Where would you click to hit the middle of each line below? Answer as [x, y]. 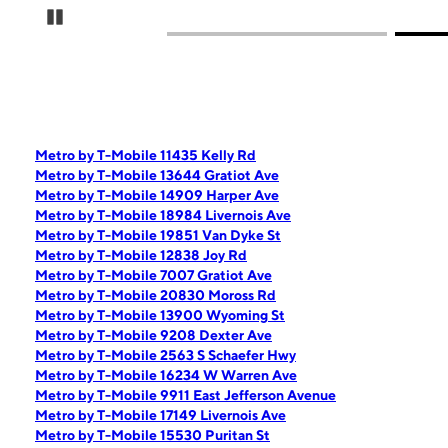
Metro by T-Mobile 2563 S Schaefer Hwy [165, 355]
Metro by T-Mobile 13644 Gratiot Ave [157, 175]
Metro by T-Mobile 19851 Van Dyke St [158, 235]
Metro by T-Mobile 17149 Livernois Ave [160, 415]
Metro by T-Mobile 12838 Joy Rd [141, 255]
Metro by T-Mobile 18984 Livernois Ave [163, 215]
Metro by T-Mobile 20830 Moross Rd [155, 295]
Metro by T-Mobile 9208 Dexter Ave [153, 335]
